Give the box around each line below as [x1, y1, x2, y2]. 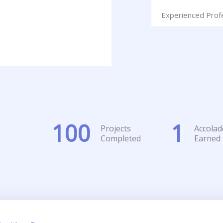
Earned [194, 132, 221, 144]
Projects [101, 122, 131, 134]
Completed [101, 132, 141, 144]
